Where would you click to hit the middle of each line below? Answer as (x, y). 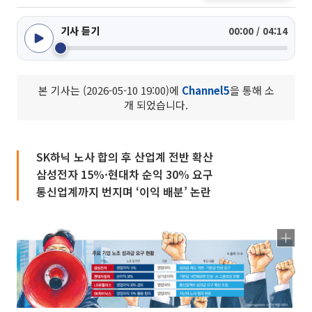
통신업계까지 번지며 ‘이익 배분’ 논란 (124, 192)
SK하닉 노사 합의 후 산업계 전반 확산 (125, 157)
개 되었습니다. (156, 105)
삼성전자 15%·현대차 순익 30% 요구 (125, 174)
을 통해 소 (252, 90)
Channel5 (205, 90)
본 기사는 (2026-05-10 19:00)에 (110, 90)
